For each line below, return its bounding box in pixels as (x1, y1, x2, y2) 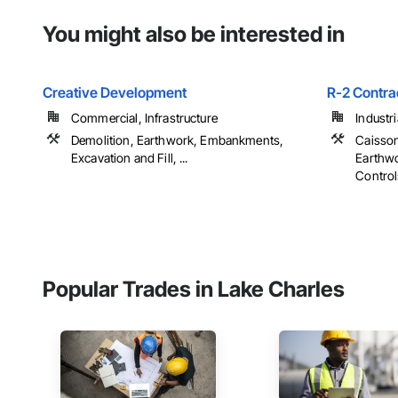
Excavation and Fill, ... (71, 150, 188, 166)
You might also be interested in (43, 21, 345, 48)
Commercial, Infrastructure (71, 110, 218, 126)
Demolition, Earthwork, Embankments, (71, 132, 284, 148)
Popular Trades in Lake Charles (43, 276, 345, 303)
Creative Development (43, 84, 187, 102)
